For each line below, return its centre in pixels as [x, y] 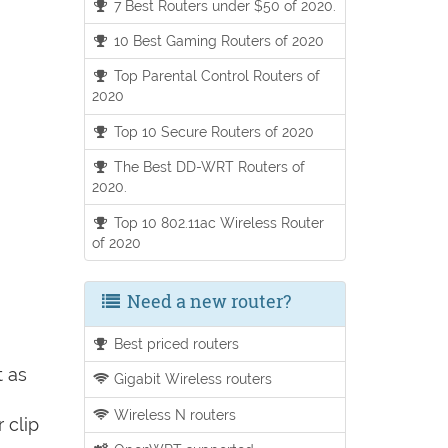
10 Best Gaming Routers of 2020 [217, 41]
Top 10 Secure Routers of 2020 [212, 131]
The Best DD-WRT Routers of [208, 167]
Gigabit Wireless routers [191, 379]
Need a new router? [206, 300]
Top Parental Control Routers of [215, 76]
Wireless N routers [173, 414]
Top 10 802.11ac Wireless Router [217, 222]
